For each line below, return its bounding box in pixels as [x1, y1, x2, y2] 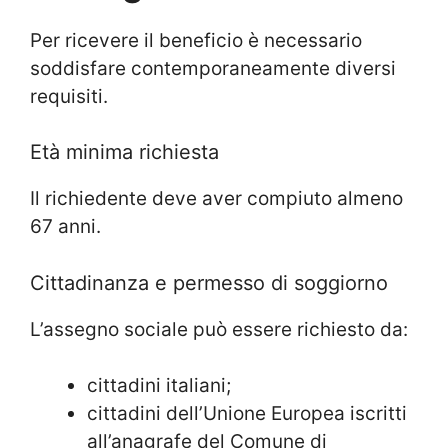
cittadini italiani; [87, 374, 231, 398]
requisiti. [30, 84, 108, 108]
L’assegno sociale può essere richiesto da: [30, 317, 408, 341]
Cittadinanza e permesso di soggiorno [30, 270, 388, 295]
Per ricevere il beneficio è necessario [30, 28, 362, 52]
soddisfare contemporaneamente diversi [30, 56, 396, 80]
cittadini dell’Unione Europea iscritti [87, 402, 407, 426]
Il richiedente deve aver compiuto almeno [30, 187, 403, 211]
